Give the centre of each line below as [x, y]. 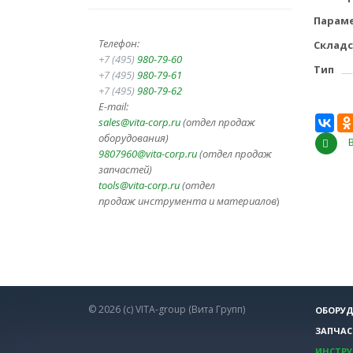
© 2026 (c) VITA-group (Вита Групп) [167, 310]
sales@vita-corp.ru [139, 123]
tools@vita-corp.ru [139, 186]
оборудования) [134, 138]
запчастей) [125, 170]
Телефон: [119, 44]
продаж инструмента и [158, 201]
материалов [247, 201]
